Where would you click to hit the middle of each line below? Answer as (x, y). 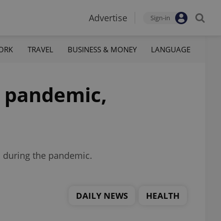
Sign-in (160, 18)
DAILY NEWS (102, 195)
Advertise (108, 18)
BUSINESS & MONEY (102, 49)
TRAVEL (40, 49)
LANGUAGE (170, 49)
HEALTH (163, 195)
